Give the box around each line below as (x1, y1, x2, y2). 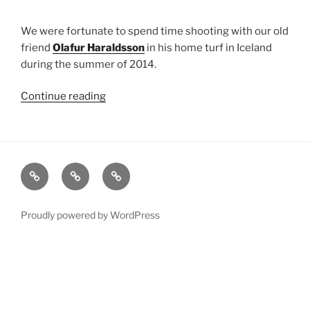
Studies (70, 182, 109, 196)
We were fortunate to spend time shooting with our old (21, 24, 289, 37)
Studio (29, 182, 63, 196)
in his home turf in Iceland (145, 41, 272, 54)
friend (21, 41, 53, 54)
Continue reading (21, 90, 106, 103)
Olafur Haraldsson (53, 41, 145, 54)
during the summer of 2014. (21, 57, 156, 71)
